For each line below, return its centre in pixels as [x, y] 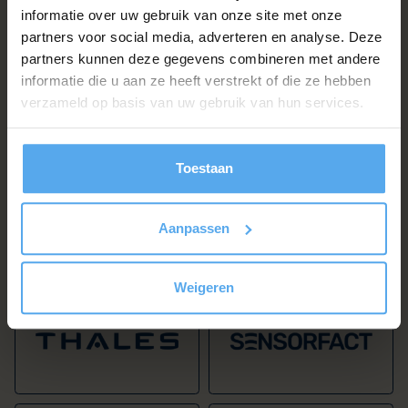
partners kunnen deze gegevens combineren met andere [201, 58]
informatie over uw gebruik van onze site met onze [182, 15]
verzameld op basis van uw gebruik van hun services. [193, 102]
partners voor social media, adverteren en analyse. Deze [202, 36]
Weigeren [204, 288]
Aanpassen [194, 228]
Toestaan [204, 168]
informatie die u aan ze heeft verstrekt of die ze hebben [196, 80]
